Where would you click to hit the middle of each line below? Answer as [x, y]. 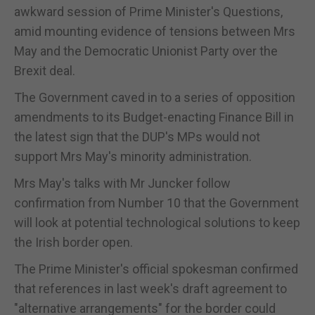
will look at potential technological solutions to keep [157, 222]
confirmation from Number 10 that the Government [156, 202]
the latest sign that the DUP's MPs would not [137, 136]
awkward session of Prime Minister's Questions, [148, 11]
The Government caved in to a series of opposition [155, 97]
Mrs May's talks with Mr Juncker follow [122, 183]
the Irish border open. [73, 242]
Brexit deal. [45, 70]
